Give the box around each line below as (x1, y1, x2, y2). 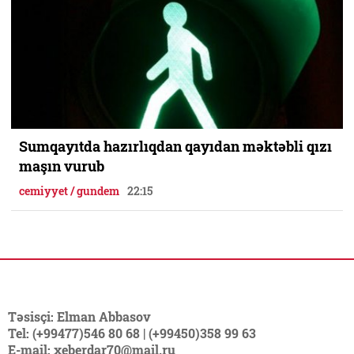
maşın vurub (19, 156, 104, 175)
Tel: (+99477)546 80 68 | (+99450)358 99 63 (8, 324, 256, 341)
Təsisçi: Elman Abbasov (8, 307, 151, 325)
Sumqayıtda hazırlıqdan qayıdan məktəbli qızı (19, 136, 332, 156)
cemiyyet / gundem (19, 183, 119, 198)
